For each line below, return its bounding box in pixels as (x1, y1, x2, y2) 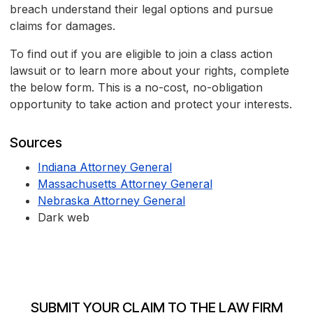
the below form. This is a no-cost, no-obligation (10, 80, 263, 95)
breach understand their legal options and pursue (10, 2, 273, 17)
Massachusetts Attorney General (38, 177, 212, 191)
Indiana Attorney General (38, 160, 172, 175)
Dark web (38, 210, 89, 225)
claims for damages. (10, 19, 115, 34)
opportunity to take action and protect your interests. (10, 97, 292, 112)
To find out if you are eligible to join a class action (10, 47, 272, 61)
